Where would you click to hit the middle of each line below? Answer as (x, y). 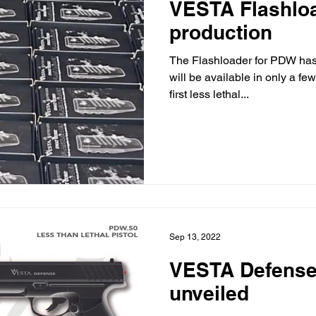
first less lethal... (209, 94)
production (221, 32)
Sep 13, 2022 (195, 237)
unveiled (209, 293)
